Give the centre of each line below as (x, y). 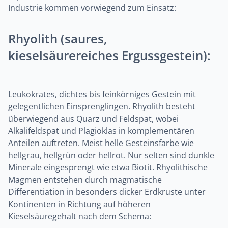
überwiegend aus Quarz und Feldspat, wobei (93, 119)
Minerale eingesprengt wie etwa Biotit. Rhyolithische (108, 167)
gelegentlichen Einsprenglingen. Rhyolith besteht (102, 106)
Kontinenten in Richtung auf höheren (79, 204)
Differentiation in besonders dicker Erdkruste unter (107, 192)
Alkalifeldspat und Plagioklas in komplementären (101, 131)
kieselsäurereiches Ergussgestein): (109, 55)
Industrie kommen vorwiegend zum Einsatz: (92, 8)
